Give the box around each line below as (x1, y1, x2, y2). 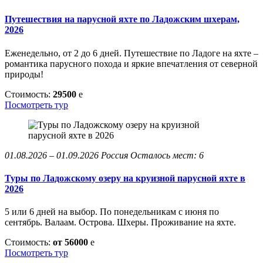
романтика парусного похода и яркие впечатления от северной (5, 58, 258, 69)
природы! (5, 69, 43, 79)
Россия (101, 150, 128, 160)
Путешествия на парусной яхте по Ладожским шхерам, (5, 14, 240, 25)
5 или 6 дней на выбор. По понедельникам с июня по (5, 207, 219, 217)
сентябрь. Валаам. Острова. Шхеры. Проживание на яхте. (5, 217, 236, 228)
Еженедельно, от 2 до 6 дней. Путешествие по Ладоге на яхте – (5, 48, 258, 58)
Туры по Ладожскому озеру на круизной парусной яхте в (5, 173, 245, 183)
